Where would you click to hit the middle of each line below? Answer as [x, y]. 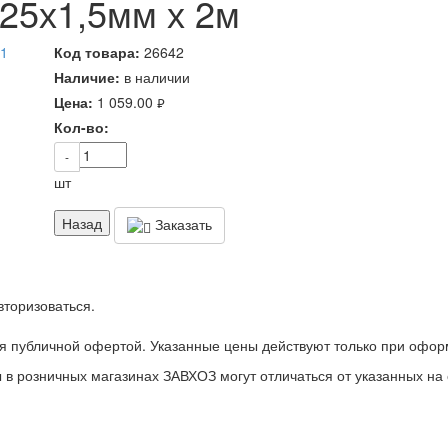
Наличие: [87, 77]
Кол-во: [81, 127]
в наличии [157, 77]
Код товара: [97, 52]
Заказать [181, 224]
